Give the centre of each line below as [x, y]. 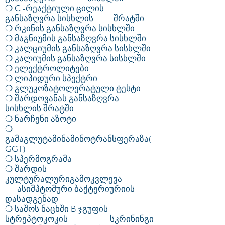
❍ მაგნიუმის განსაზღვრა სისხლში [76, 38]
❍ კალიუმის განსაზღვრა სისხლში [75, 58]
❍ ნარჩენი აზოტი [41, 119]
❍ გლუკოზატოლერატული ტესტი [73, 88]
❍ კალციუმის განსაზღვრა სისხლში [78, 48]
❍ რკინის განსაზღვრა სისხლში [70, 28]
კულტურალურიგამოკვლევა [79, 179]
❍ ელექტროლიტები [47, 68]
